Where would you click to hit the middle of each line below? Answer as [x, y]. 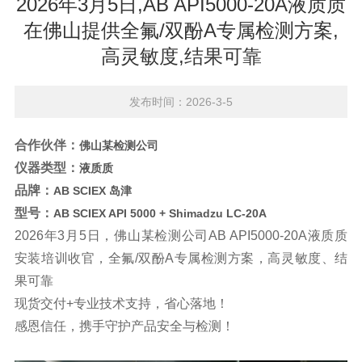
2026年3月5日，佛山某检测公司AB [122, 236]
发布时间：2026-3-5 [181, 102]
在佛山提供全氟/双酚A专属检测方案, [181, 30]
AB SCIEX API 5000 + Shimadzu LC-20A [160, 213]
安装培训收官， [61, 258]
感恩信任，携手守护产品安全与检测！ [124, 326]
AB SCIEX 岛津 [92, 191]
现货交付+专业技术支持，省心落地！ [121, 303]
